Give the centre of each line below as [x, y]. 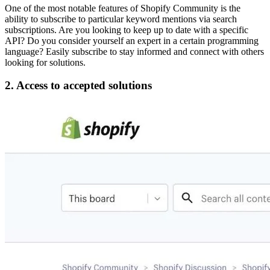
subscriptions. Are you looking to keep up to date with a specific [127, 30]
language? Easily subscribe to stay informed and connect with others [134, 51]
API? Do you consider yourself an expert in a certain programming [132, 40]
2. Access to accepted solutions [78, 86]
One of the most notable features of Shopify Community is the [123, 8]
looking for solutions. [45, 62]
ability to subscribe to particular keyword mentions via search [121, 19]
